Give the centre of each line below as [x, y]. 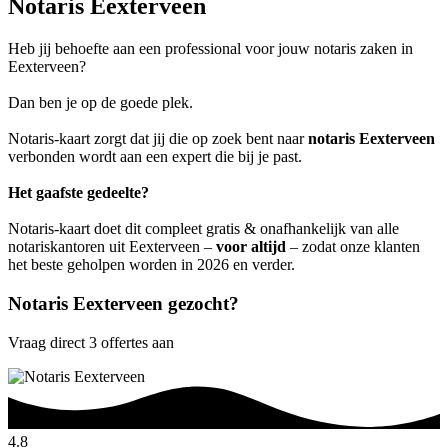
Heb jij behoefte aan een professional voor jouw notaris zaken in [210, 49]
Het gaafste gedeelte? [78, 193]
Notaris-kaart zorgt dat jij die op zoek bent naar [158, 139]
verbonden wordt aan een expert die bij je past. [155, 157]
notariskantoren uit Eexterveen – [112, 247]
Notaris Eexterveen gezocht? [123, 303]
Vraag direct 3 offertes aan [91, 342]
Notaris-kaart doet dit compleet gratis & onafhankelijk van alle [203, 229]
